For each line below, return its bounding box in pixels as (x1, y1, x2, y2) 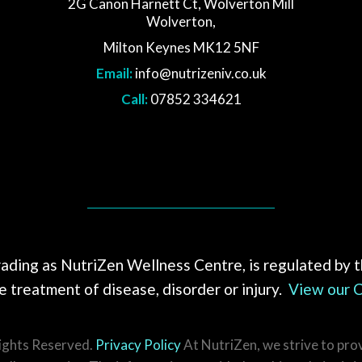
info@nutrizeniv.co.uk (134, 65, 267, 82)
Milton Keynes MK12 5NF (103, 39, 259, 56)
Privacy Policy (95, 336, 181, 353)
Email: (95, 65, 133, 82)
